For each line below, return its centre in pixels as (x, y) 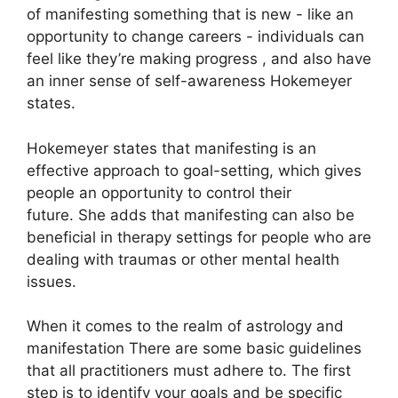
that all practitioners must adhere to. (157, 370)
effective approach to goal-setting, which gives (194, 170)
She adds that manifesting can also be (216, 215)
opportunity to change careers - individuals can (195, 36)
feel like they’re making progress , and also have (199, 59)
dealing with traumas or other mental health (183, 259)
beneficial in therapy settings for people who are (199, 237)
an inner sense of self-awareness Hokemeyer (189, 81)
